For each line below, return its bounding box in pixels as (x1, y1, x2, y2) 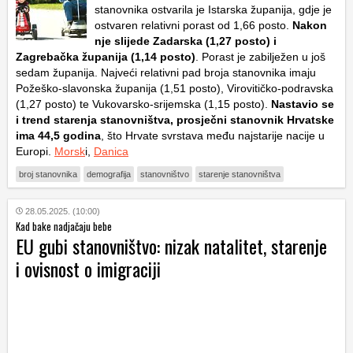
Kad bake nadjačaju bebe (16, 218, 112, 235)
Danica (94, 145, 128, 158)
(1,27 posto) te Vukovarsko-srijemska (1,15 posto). (16, 98, 271, 111)
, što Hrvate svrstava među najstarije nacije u (101, 129, 325, 143)
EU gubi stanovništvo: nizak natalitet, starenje (16, 232, 327, 261)
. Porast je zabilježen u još (195, 50, 325, 64)
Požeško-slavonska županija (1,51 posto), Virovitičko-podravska (16, 82, 333, 95)
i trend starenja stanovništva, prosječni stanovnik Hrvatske (16, 113, 334, 127)
